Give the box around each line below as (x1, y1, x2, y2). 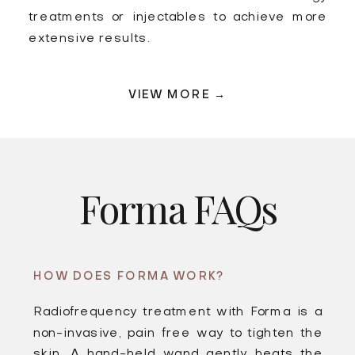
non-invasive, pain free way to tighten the (33, 326, 323, 340)
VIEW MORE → (128, 90, 227, 101)
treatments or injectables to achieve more (29, 12, 328, 25)
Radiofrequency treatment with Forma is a (33, 306, 323, 319)
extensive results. (29, 32, 150, 46)
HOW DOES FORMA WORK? (33, 271, 226, 282)
